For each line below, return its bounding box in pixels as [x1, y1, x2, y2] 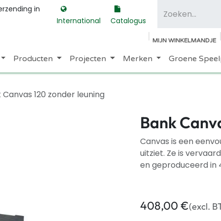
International [56, 16, 101, 26]
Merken [122, 54, 152, 64]
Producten [13, 54, 53, 64]
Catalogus [110, 16, 147, 26]
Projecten [69, 54, 106, 64]
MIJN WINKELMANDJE [152, 37, 216, 44]
